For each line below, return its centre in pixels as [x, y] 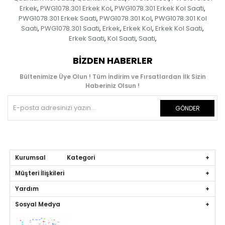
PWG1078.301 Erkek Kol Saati [159, 8]
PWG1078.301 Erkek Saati [57, 18]
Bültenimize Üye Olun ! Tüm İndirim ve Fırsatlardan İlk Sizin [113, 76]
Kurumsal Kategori [55, 157]
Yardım [27, 188]
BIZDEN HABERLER [113, 60]
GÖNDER [187, 108]
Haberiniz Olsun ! [113, 85]
